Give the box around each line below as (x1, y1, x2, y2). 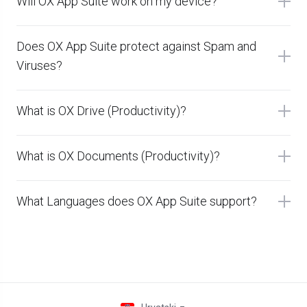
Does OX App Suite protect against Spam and (16, 39, 256, 53)
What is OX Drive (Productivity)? (16, 103, 186, 118)
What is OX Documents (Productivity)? (16, 149, 220, 163)
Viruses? (16, 58, 62, 73)
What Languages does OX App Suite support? (16, 194, 257, 208)
